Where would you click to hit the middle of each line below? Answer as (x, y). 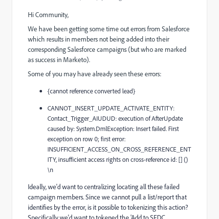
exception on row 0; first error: (87, 139)
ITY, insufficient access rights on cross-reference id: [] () (118, 159)
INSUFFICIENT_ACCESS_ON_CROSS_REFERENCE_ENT (119, 149)
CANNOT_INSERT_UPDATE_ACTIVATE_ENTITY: (111, 108)
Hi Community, (48, 15)
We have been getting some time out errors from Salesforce (109, 29)
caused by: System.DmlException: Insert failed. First (113, 128)
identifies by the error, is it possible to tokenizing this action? (108, 207)
